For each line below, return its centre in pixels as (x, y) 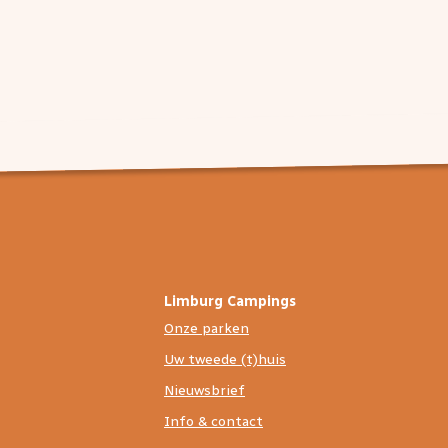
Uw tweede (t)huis (225, 359)
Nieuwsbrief (204, 390)
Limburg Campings (230, 301)
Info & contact (213, 421)
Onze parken (206, 328)
